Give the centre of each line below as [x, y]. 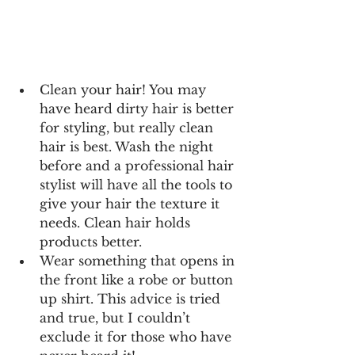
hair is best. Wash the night [128, 146]
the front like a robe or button [138, 279]
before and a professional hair [139, 165]
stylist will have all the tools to [138, 184]
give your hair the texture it [132, 203]
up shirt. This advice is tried [132, 298]
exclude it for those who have [137, 336]
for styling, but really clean [128, 127]
